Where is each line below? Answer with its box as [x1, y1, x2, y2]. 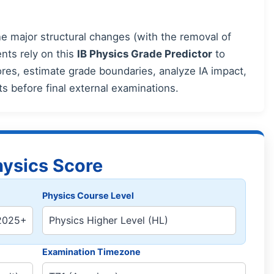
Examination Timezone [42, 246, 141, 257]
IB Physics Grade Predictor [77, 47, 212, 60]
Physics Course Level [42, 190, 134, 201]
